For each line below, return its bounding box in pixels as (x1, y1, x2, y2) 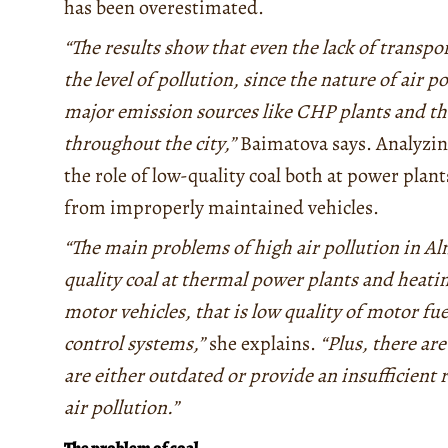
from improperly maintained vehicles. (64, 193, 379, 221)
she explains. (205, 329, 316, 357)
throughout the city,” (64, 129, 236, 157)
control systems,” (64, 329, 205, 357)
